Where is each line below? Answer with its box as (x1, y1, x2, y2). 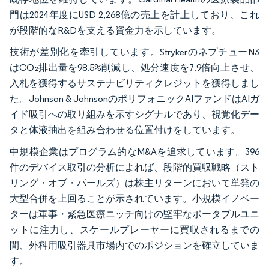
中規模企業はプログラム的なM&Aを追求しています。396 (10, 145, 259, 157)
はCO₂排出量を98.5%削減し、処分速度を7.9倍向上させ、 (10, 61, 259, 73)
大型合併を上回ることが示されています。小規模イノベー (10, 192, 259, 204)
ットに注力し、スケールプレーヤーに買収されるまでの (10, 223, 259, 235)
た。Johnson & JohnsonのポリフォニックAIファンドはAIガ (10, 92, 259, 104)
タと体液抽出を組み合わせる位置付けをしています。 (10, 124, 240, 136)
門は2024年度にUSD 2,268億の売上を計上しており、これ (10, 8, 259, 20)
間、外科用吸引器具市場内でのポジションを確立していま (10, 239, 259, 251)
